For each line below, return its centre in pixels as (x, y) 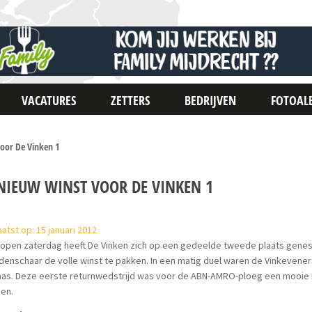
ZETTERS (131, 100)
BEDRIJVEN (211, 100)
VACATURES (49, 100)
